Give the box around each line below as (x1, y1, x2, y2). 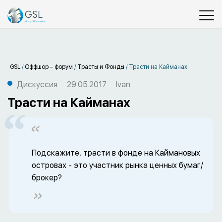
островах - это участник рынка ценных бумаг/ (32, 161, 203, 170)
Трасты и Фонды (77, 63, 124, 70)
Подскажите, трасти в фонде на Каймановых (32, 148, 200, 158)
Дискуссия (17, 80, 57, 89)
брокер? (32, 173, 62, 182)
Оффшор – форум (25, 63, 73, 70)
